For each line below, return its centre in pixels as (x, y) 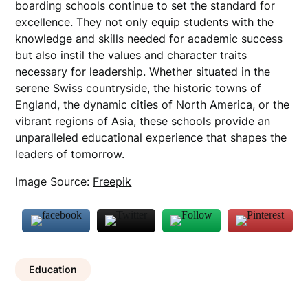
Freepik (112, 181)
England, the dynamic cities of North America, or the (153, 104)
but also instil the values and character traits (131, 55)
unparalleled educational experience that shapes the (151, 137)
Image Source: (54, 181)
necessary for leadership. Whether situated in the (143, 71)
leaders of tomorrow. (70, 154)
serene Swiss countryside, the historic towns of (139, 88)
